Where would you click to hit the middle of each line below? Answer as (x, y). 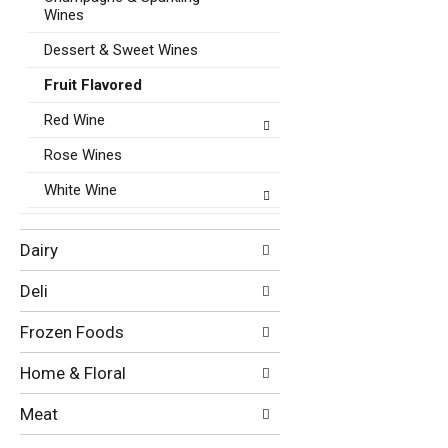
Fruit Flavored (93, 85)
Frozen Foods (72, 332)
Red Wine (74, 120)
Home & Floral (73, 373)
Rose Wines (83, 155)
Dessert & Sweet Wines (121, 50)
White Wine (80, 190)
